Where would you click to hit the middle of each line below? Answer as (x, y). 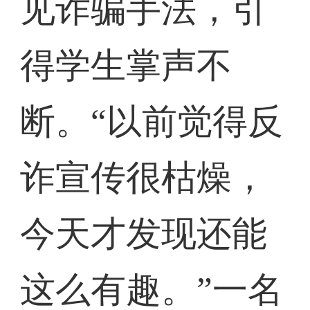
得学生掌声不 (126, 66)
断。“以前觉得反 (152, 122)
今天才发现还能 (144, 234)
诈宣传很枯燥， (144, 178)
